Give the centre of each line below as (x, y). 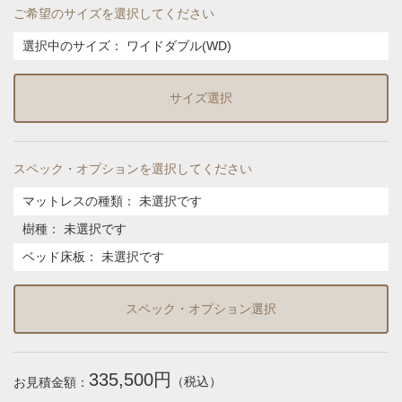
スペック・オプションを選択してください (133, 168)
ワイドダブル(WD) (179, 45)
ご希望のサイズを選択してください (114, 13)
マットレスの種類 (73, 201)
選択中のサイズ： (73, 45)
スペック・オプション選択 (201, 308)
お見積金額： (51, 382)
